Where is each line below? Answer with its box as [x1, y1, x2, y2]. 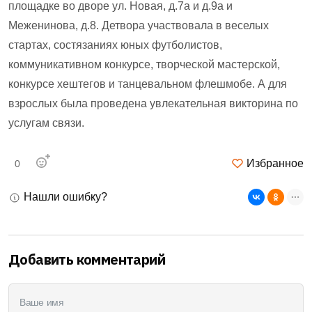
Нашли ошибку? [21, 191, 107, 203]
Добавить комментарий [8, 250, 165, 270]
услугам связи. [8, 117, 84, 130]
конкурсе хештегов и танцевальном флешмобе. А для [8, 78, 287, 91]
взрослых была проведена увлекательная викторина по [8, 97, 298, 110]
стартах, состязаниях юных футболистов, [8, 39, 222, 52]
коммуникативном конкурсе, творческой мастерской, [8, 58, 280, 71]
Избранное [244, 157, 304, 170]
